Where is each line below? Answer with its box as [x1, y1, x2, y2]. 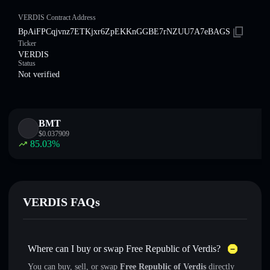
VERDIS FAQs [23, 195, 100, 209]
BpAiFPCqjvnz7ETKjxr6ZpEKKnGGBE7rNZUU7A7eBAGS [18, 27, 230, 36]
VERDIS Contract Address [18, 13, 96, 22]
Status [18, 59, 36, 67]
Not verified [18, 70, 60, 79]
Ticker [18, 39, 36, 48]
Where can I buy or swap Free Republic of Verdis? [28, 243, 221, 254]
